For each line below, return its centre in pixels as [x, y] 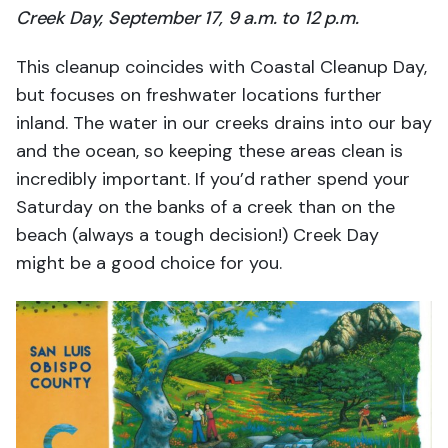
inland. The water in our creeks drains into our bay [224, 122]
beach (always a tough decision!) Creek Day [197, 234]
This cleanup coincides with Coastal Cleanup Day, [221, 66]
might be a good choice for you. [149, 262]
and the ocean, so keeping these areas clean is [209, 150]
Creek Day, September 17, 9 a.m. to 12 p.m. [187, 17]
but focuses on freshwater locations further [199, 94]
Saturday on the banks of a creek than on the [205, 206]
